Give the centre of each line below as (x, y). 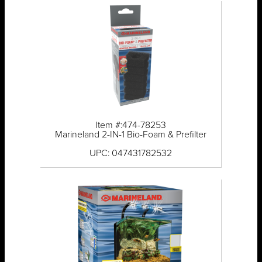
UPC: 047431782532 (130, 154)
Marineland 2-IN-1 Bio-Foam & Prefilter (130, 135)
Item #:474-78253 (130, 125)
